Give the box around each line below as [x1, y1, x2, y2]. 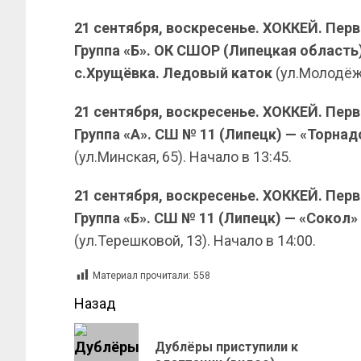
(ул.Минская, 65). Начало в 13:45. [74, 148, 292, 165]
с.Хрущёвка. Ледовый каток [74, 64, 272, 81]
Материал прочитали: [93, 270, 191, 282]
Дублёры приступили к [155, 339, 298, 355]
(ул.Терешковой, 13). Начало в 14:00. [74, 232, 316, 249]
